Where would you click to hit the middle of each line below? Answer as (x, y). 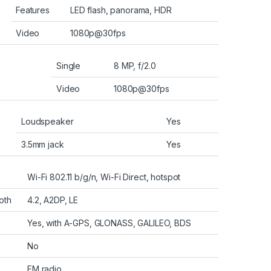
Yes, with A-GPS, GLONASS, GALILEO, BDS (109, 223)
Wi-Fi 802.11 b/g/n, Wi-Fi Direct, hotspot (104, 177)
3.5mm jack (43, 144)
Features (33, 10)
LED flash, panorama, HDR (121, 10)
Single (69, 65)
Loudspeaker (47, 121)
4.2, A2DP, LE (53, 200)
